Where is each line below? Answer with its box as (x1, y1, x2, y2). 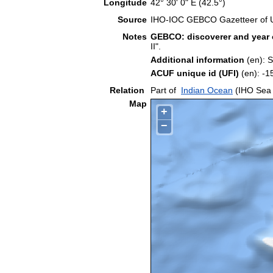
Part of (151, 85, 176, 95)
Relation (110, 85, 147, 95)
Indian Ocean (181, 85, 233, 95)
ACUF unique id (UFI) (151, 68, 239, 78)
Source (118, 14, 147, 24)
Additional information (151, 54, 244, 65)
